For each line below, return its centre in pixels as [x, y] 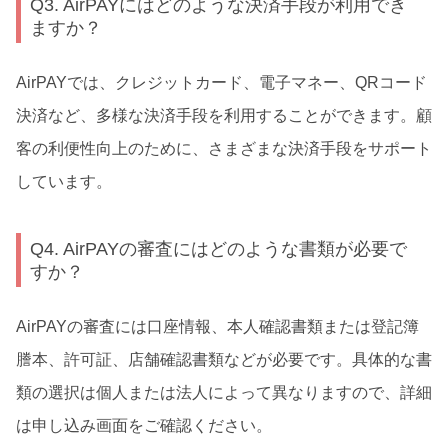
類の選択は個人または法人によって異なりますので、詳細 [224, 392]
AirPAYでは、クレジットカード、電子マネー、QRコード [221, 82]
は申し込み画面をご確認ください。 [144, 425]
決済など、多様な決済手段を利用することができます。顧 [224, 115]
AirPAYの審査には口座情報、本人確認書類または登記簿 [217, 326]
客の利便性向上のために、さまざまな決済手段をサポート [224, 148]
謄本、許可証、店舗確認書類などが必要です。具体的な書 [224, 359]
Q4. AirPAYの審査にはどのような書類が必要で [219, 248]
